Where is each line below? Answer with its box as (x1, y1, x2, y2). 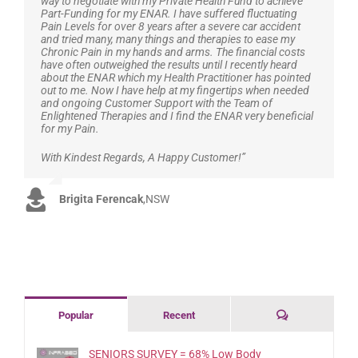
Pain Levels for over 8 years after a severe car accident (41, 20, 300, 34)
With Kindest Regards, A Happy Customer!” (41, 151, 245, 165)
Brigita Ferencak (59, 193, 143, 206)
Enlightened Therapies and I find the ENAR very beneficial (41, 109, 313, 123)
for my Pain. (41, 122, 99, 136)
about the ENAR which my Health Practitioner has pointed (41, 71, 311, 85)
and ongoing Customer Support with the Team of (41, 97, 272, 110)
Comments (287, 308, 338, 320)
